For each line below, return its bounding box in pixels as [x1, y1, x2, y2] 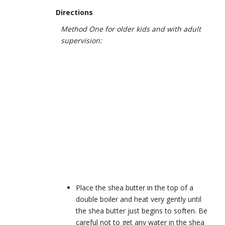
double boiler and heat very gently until [76, 194, 201, 204]
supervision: [61, 35, 102, 45]
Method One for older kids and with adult [61, 24, 201, 34]
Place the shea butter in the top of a [76, 182, 193, 192]
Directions [56, 7, 93, 17]
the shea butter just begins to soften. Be [76, 205, 207, 215]
